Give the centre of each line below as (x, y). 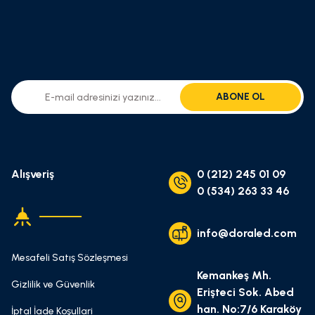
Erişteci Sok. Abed (245, 292)
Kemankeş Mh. (234, 275)
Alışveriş (33, 174)
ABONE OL (240, 97)
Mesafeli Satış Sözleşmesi (70, 258)
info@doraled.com (247, 233)
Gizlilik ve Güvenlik (53, 284)
